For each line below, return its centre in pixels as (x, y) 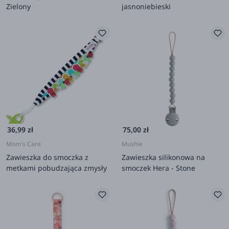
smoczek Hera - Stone (158, 168)
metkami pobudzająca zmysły (56, 168)
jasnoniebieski (146, 6)
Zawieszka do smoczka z (47, 157)
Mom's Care (24, 144)
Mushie (132, 144)
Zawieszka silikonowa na (163, 157)
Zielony (18, 6)
